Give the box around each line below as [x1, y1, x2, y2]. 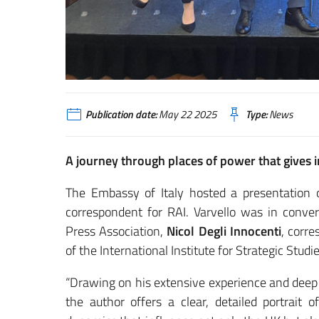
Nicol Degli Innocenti [167, 221, 281, 241]
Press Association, [66, 221, 167, 241]
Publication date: [85, 105, 157, 122]
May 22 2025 [157, 105, 216, 122]
